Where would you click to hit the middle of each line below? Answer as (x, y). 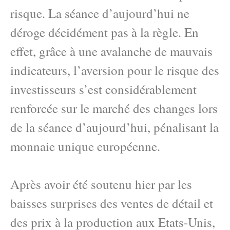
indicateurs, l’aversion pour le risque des (115, 70)
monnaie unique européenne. (85, 146)
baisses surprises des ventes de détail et (112, 203)
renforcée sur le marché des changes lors (114, 108)
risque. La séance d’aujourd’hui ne (100, 13)
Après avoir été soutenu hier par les (101, 184)
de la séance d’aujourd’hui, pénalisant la (114, 127)
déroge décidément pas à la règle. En (104, 32)
